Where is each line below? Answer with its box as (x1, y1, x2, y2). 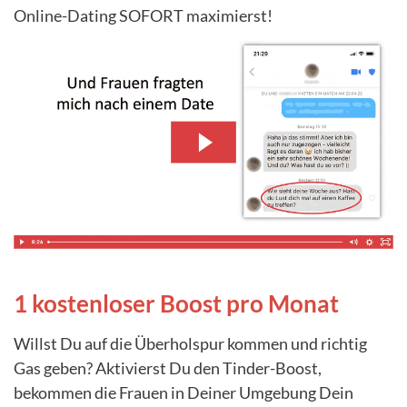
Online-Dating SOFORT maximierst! (14, 5, 273, 25)
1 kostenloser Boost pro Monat (14, 288, 339, 318)
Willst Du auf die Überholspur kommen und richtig (14, 333, 367, 353)
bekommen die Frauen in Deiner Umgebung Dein (14, 382, 353, 402)
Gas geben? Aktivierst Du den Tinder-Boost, (14, 357, 322, 378)
